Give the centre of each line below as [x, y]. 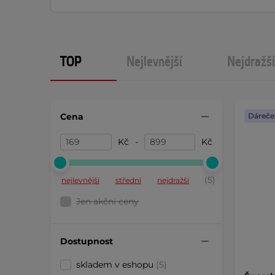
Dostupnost [87, 241]
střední [128, 180]
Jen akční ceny [107, 201]
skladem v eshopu [116, 265]
